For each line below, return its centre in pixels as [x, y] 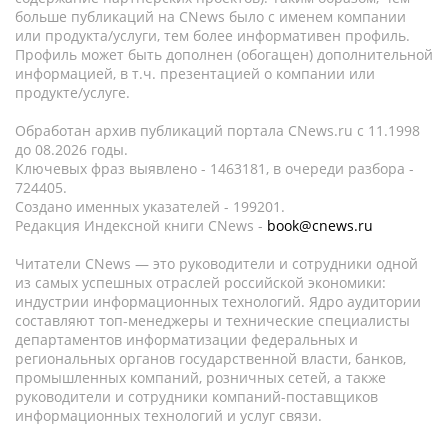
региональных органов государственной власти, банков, [210, 358]
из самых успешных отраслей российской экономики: [200, 282]
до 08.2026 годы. [71, 149]
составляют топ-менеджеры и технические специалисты [212, 320]
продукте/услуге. [72, 92]
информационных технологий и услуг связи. [168, 415]
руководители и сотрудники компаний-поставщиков [196, 396]
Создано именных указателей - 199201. [150, 206]
